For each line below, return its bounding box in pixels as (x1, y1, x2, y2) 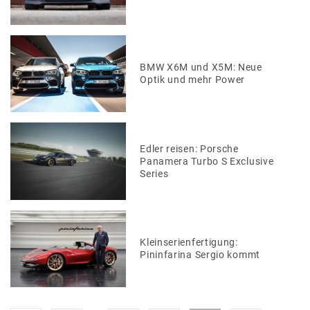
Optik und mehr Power (140, 74, 246, 86)
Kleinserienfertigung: (140, 237, 238, 248)
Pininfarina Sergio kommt (140, 249, 260, 261)
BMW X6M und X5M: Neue (140, 62, 262, 73)
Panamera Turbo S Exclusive (140, 155, 274, 167)
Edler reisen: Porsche (140, 143, 239, 154)
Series (140, 167, 169, 179)
